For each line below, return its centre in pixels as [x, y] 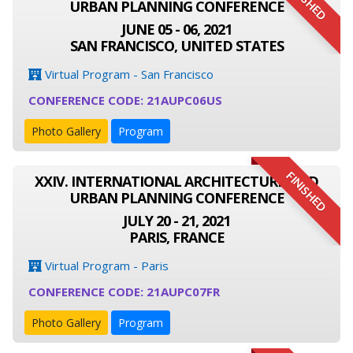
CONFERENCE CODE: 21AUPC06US [125, 100]
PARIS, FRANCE [176, 237]
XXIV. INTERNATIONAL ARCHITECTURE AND [176, 181]
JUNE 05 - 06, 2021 [176, 29]
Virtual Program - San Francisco [128, 74]
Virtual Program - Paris [105, 266]
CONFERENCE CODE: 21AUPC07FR [124, 292]
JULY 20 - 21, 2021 [176, 221]
